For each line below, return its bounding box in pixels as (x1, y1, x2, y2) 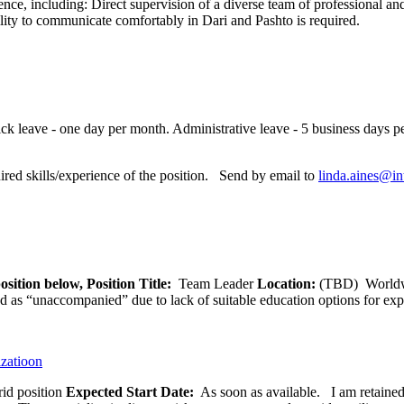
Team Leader (179, 275, 257, 291)
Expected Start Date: (66, 383, 197, 399)
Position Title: (87, 275, 179, 291)
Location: (257, 275, 319, 291)
